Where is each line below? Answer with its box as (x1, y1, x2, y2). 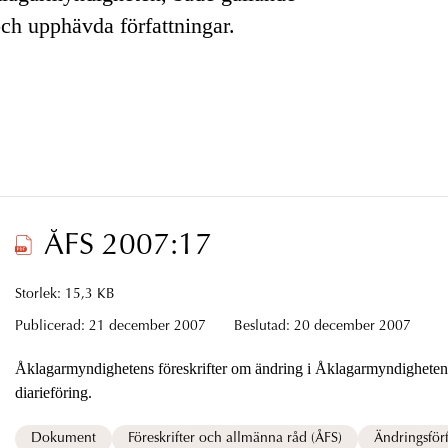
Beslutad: (233, 319, 294, 334)
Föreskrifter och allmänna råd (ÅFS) (127, 431, 342, 446)
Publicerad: (14, 319, 89, 334)
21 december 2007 (88, 319, 210, 334)
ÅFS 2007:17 (43, 231, 212, 262)
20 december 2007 (293, 319, 411, 334)
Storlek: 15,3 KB (14, 287, 115, 302)
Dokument (30, 431, 96, 446)
